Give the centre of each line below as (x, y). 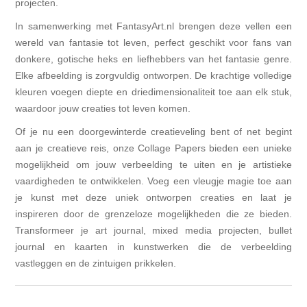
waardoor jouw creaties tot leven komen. (103, 109)
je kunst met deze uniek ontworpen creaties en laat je (153, 198)
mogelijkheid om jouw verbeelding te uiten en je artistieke (153, 165)
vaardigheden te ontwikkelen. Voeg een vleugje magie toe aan (153, 181)
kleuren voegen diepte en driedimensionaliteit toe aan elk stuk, (153, 92)
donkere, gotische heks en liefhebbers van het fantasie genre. (153, 59)
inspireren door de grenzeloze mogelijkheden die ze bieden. (153, 214)
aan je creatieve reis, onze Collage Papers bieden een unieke (153, 148)
